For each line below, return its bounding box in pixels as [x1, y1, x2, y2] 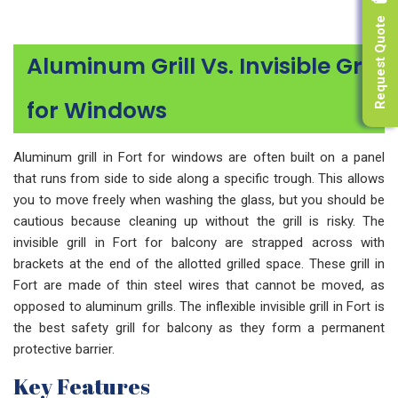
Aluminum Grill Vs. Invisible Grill [27, 51, 380, 82]
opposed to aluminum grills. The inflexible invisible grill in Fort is [13, 298, 385, 314]
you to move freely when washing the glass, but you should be [13, 192, 385, 208]
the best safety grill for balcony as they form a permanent [13, 320, 385, 336]
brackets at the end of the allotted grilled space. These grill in [13, 256, 385, 272]
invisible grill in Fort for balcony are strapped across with [13, 235, 385, 251]
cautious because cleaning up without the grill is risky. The [13, 213, 385, 229]
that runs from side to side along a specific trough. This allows [13, 171, 385, 187]
